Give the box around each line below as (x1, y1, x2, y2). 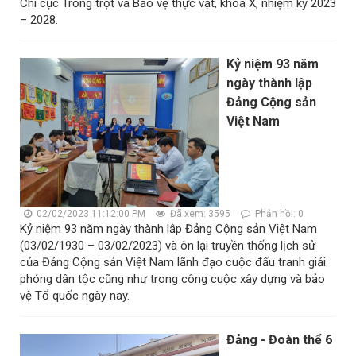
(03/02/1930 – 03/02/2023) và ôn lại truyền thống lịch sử (20, 238, 315, 253)
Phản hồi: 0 (253, 207, 304, 219)
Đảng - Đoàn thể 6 (226, 331, 332, 347)
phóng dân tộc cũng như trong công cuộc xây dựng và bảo (20, 271, 325, 286)
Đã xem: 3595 (168, 207, 230, 219)
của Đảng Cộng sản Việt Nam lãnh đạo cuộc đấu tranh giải (20, 254, 326, 269)
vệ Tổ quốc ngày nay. (20, 288, 130, 303)
